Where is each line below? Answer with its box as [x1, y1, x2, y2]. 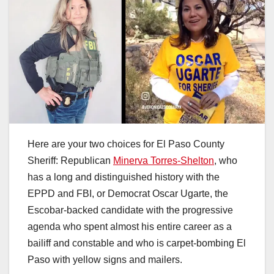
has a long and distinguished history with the [28, 171, 220, 182]
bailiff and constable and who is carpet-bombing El [28, 237, 246, 248]
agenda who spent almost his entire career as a [28, 221, 232, 232]
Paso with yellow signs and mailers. [28, 254, 182, 265]
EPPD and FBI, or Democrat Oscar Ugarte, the [28, 188, 228, 199]
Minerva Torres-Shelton [113, 155, 214, 166]
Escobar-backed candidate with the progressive [28, 204, 233, 215]
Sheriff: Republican [28, 155, 113, 166]
